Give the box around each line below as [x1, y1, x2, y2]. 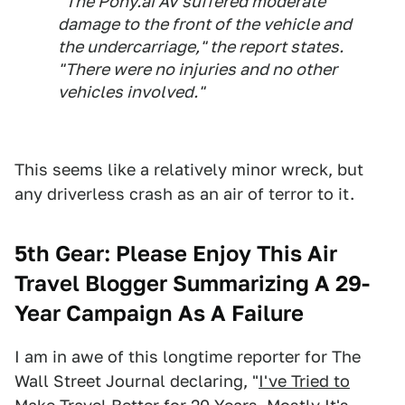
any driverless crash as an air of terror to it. [14, 184, 354, 204]
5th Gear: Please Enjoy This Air [14, 240, 337, 268]
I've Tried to [259, 372, 350, 391]
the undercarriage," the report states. [58, 37, 344, 57]
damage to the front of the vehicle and [58, 14, 352, 34]
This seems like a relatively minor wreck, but [14, 160, 363, 180]
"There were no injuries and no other [58, 60, 337, 80]
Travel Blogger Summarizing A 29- [14, 270, 370, 297]
